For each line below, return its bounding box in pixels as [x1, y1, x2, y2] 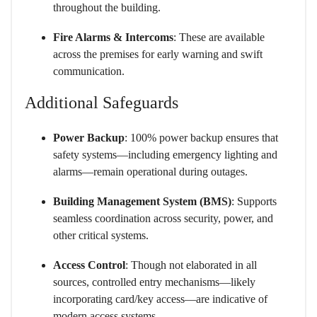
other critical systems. [53, 229, 149, 242]
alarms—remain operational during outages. [53, 166, 248, 178]
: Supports [231, 195, 277, 208]
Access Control [53, 259, 125, 272]
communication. [53, 65, 125, 78]
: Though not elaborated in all [125, 259, 257, 272]
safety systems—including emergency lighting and [53, 149, 277, 161]
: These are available [173, 31, 265, 44]
